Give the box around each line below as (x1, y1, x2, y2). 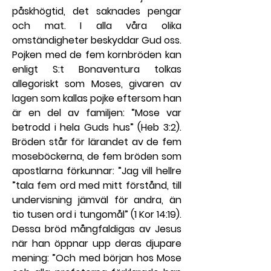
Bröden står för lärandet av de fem (12, 134, 181, 149)
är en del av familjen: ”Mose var (12, 105, 181, 120)
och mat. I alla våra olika (12, 18, 181, 33)
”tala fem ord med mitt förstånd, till (12, 178, 181, 192)
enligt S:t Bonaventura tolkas (12, 62, 181, 76)
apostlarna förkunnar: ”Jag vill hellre (12, 163, 181, 178)
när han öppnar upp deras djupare (12, 236, 181, 250)
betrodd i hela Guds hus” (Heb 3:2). (12, 120, 181, 134)
